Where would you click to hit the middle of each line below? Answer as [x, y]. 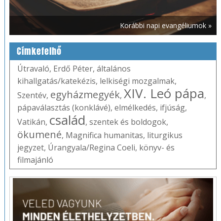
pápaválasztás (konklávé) [64, 107]
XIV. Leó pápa [164, 93]
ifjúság [172, 107]
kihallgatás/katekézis [56, 81]
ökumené [39, 134]
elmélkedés [135, 107]
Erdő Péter [73, 68]
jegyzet [30, 147]
